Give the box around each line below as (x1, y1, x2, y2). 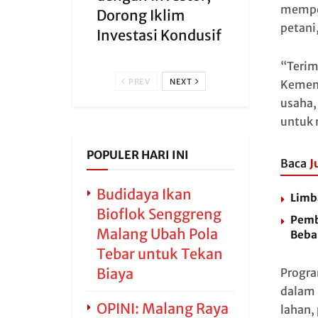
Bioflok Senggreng (97, 205, 221, 223)
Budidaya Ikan (97, 185, 192, 203)
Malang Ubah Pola (97, 225, 218, 243)
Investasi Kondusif (97, 26, 221, 44)
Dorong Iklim (97, 6, 185, 24)
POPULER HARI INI (87, 148, 189, 162)
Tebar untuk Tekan (97, 245, 223, 263)
